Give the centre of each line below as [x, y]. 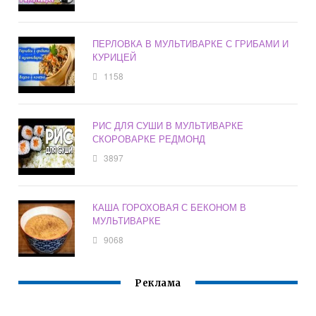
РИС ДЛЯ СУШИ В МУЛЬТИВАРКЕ [168, 126]
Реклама [158, 284]
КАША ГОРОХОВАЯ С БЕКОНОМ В [170, 207]
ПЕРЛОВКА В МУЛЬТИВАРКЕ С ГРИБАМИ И [191, 44]
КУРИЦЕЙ [115, 57]
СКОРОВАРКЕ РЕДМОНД [149, 139]
